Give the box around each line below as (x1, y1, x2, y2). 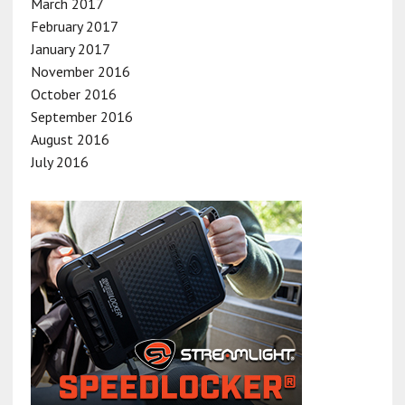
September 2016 (30, 107, 133, 126)
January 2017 (30, 39, 110, 58)
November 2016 (30, 61, 130, 80)
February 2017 (30, 16, 118, 35)
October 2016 (30, 84, 117, 103)
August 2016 (30, 129, 109, 148)
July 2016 (30, 152, 89, 171)
